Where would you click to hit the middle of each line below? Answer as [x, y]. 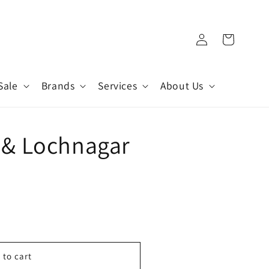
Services [118, 86]
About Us [182, 86]
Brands [58, 86]
